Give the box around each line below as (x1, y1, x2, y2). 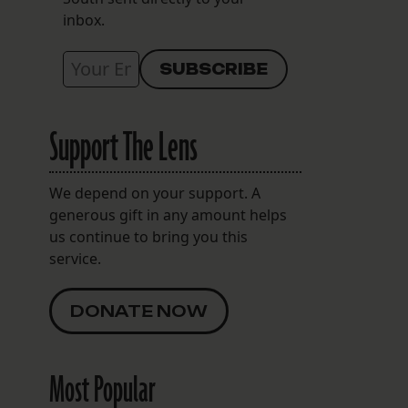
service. (48, 249, 101, 270)
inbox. (62, 10, 105, 31)
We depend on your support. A (48, 183, 260, 204)
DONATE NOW (69, 301, 208, 321)
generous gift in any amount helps (48, 205, 287, 226)
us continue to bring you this (48, 227, 248, 248)
